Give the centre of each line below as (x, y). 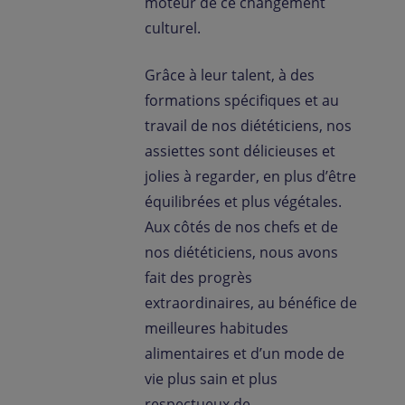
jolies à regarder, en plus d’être (250, 176)
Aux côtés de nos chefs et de (241, 227)
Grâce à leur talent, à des (230, 75)
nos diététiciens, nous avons (241, 252)
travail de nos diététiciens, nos (248, 126)
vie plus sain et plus (211, 379)
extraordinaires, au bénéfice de (251, 303)
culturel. (176, 28)
